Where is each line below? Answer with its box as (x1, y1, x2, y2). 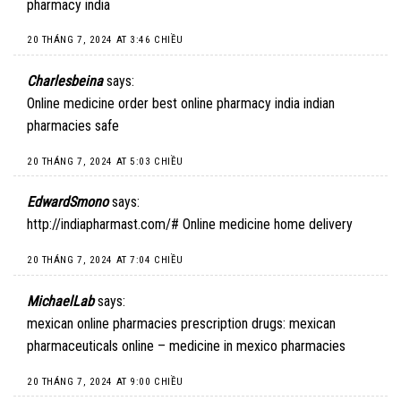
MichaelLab (27, 292, 94, 310)
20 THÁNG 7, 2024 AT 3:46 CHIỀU (27, 34, 183, 47)
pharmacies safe (27, 117, 119, 135)
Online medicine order (27, 95, 152, 113)
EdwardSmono (27, 193, 108, 211)
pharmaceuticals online (27, 337, 154, 354)
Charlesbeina (27, 73, 103, 90)
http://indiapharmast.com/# (27, 216, 179, 234)
